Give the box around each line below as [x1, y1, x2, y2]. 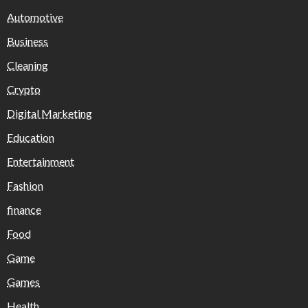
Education [7, 130, 54, 144]
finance [7, 202, 41, 216]
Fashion [7, 178, 43, 192]
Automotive [7, 10, 63, 23]
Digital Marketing [7, 106, 92, 120]
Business [7, 34, 48, 47]
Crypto [7, 82, 41, 96]
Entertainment [7, 154, 74, 168]
